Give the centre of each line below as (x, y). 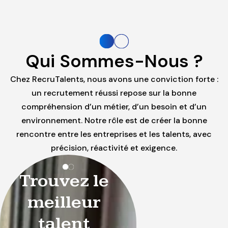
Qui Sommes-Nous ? (114, 61)
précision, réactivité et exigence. (114, 148)
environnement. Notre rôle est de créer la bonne (114, 121)
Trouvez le (64, 181)
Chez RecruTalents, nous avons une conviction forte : (114, 79)
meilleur (64, 203)
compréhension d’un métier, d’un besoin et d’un (114, 107)
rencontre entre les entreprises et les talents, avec (114, 134)
